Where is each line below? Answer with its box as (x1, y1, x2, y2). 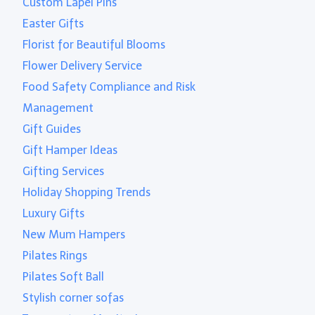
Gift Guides (22, 122, 82, 136)
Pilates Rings (22, 248, 88, 262)
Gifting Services (22, 164, 105, 178)
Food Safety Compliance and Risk (22, 79, 196, 94)
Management (22, 101, 94, 115)
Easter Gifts (22, 16, 84, 30)
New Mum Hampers (22, 227, 126, 241)
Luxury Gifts (22, 206, 85, 220)
